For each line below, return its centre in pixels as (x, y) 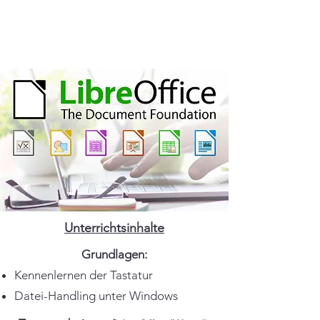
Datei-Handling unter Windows (96, 296)
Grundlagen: (114, 254)
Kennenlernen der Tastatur (84, 275)
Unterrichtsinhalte (114, 228)
